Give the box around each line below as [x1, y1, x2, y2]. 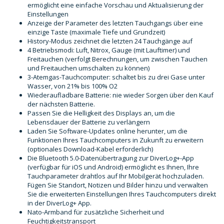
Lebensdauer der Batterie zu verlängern [27, 117, 150, 127]
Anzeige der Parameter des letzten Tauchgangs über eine [27, 18, 203, 28]
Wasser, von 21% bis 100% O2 [27, 81, 117, 91]
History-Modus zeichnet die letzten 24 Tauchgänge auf [27, 36, 192, 46]
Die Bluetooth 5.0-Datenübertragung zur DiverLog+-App [27, 153, 194, 163]
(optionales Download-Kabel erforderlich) [27, 144, 153, 154]
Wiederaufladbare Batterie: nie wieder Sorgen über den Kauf [27, 90, 213, 100]
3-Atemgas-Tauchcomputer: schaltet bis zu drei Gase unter [27, 72, 205, 82]
